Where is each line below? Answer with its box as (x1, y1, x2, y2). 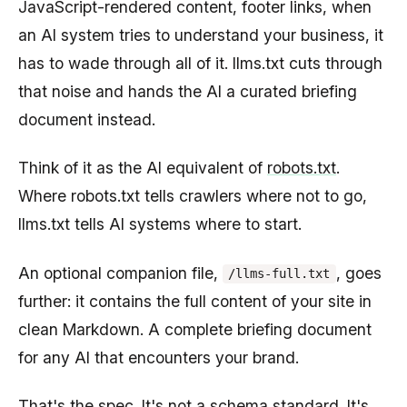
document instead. (18, 109, 155, 129)
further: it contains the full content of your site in (18, 291, 372, 311)
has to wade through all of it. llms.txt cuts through (18, 53, 382, 73)
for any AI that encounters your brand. (18, 347, 299, 367)
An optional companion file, (18, 263, 223, 283)
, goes (335, 263, 382, 283)
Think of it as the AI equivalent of (18, 158, 267, 178)
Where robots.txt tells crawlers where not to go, (18, 186, 367, 206)
